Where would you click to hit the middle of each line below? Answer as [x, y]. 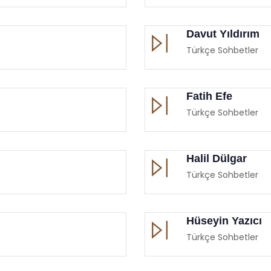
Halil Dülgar [217, 158]
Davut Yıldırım [223, 34]
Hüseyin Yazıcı [224, 220]
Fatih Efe [209, 96]
